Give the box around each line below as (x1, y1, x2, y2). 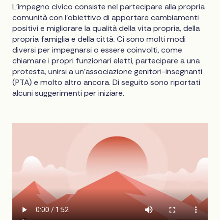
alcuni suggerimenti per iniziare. (12, 87, 125, 98)
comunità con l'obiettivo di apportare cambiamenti (12, 12, 199, 23)
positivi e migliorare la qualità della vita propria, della (12, 23, 200, 33)
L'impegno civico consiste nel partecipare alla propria (12, 1, 205, 12)
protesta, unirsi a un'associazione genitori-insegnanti (12, 66, 203, 77)
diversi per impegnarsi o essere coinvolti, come (12, 44, 183, 55)
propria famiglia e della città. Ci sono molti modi (12, 33, 186, 44)
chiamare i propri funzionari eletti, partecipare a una (12, 55, 200, 66)
